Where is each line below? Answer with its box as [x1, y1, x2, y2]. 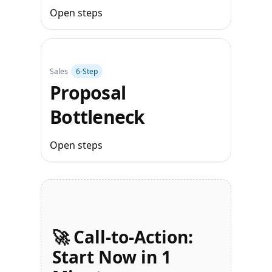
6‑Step [76, 66, 98, 76]
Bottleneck [50, 104, 145, 129]
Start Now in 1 [52, 245, 172, 268]
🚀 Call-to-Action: [52, 225, 194, 248]
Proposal [50, 80, 126, 105]
